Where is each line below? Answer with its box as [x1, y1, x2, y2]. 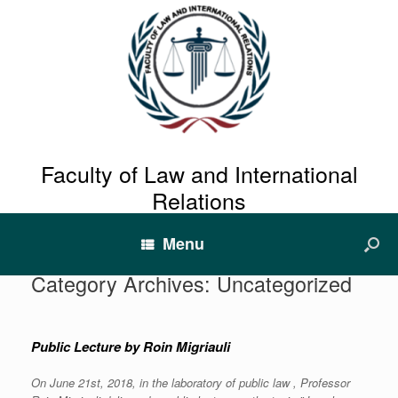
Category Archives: [31, 268, 217, 298]
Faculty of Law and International [40, 157, 358, 189]
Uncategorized [217, 268, 352, 298]
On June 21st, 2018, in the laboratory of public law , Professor [31, 374, 350, 391]
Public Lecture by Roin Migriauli [31, 337, 230, 356]
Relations [152, 184, 246, 216]
